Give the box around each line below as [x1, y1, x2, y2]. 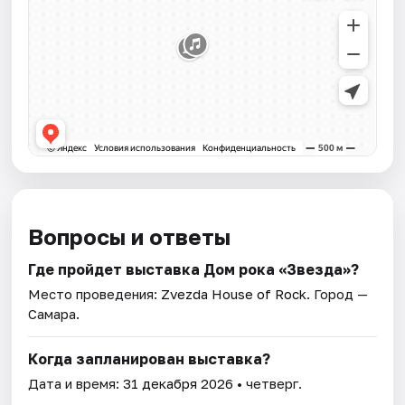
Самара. [28, 306, 80, 323]
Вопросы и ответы [28, 223, 231, 250]
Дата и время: [28, 375, 124, 392]
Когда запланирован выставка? [28, 350, 271, 369]
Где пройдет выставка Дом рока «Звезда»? [28, 260, 360, 279]
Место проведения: [28, 286, 162, 303]
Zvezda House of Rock [161, 286, 307, 303]
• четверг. [233, 375, 303, 392]
